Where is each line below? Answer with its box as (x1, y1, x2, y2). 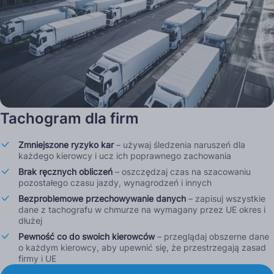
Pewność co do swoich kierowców (18, 231, 155, 242)
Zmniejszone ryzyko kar (18, 139, 114, 150)
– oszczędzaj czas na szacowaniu (113, 166, 251, 177)
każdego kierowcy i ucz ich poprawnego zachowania (18, 150, 231, 161)
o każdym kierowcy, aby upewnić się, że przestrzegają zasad (18, 242, 266, 253)
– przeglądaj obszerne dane (155, 231, 269, 242)
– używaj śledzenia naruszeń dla (114, 139, 245, 150)
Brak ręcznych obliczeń (18, 166, 113, 177)
